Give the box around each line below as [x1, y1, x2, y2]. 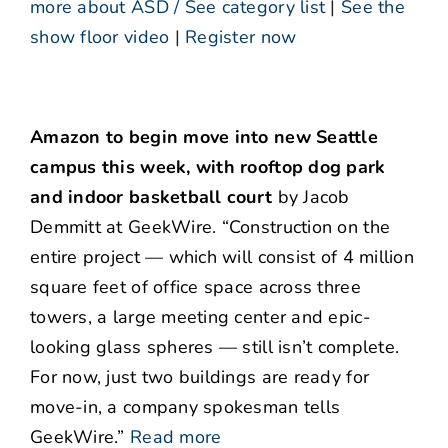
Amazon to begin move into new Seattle [30, 125, 378, 150]
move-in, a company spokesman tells [30, 395, 341, 420]
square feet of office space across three [30, 275, 361, 300]
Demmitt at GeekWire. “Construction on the [30, 215, 391, 240]
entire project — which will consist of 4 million [30, 245, 414, 270]
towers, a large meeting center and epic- [30, 305, 371, 330]
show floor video [30, 25, 170, 50]
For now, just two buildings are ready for [30, 365, 370, 390]
